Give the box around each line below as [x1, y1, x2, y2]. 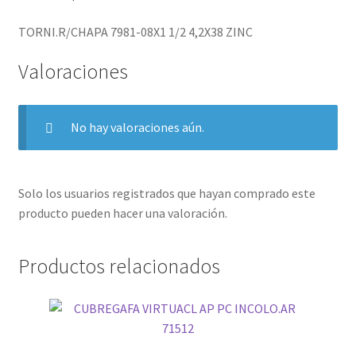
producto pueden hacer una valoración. [17, 204, 227, 221]
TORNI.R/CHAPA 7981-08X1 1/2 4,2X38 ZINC [17, 23, 253, 40]
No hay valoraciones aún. [70, 119, 204, 136]
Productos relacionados [17, 253, 220, 279]
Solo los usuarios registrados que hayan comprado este [17, 184, 315, 201]
